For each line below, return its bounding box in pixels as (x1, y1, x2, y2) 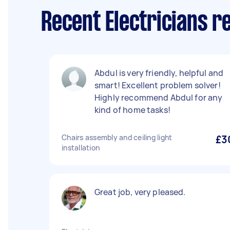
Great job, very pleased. (94, 186, 186, 198)
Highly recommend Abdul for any (94, 92, 223, 103)
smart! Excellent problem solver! (94, 80, 221, 91)
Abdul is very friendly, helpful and (94, 67, 224, 79)
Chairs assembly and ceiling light (62, 132, 172, 142)
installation (62, 143, 100, 152)
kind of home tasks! (94, 104, 170, 116)
